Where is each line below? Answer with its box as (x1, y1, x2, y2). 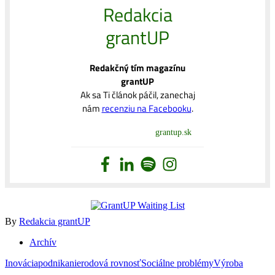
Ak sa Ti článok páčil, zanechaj (80, 88, 195, 103)
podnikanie (38, 258, 81, 269)
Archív (29, 237, 56, 248)
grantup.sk (155, 128, 192, 137)
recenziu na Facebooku (101, 101, 192, 116)
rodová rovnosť (81, 258, 141, 269)
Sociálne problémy (141, 258, 214, 269)
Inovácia (5, 258, 38, 269)
